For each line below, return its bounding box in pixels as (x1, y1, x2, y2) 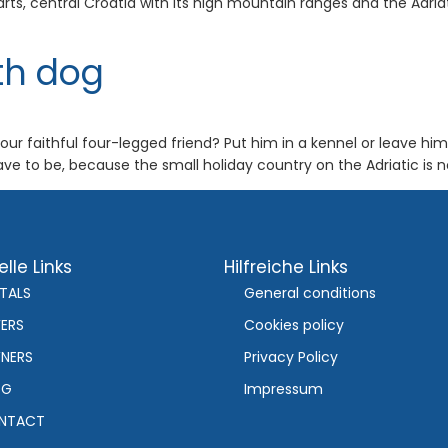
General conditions (243, 282, 376, 303)
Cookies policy (243, 314, 344, 335)
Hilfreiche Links (223, 254, 348, 279)
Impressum (243, 378, 323, 399)
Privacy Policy (243, 346, 338, 367)
